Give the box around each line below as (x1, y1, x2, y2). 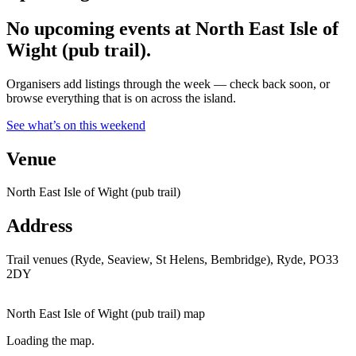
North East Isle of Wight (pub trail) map (6, 307, 205, 321)
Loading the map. (6, 334, 95, 348)
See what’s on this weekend (6, 118, 145, 132)
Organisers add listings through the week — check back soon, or (6, 76, 330, 91)
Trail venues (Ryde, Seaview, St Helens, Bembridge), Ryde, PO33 (6, 253, 339, 267)
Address (6, 215, 72, 237)
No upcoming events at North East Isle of (6, 17, 339, 39)
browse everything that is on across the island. (6, 91, 236, 105)
